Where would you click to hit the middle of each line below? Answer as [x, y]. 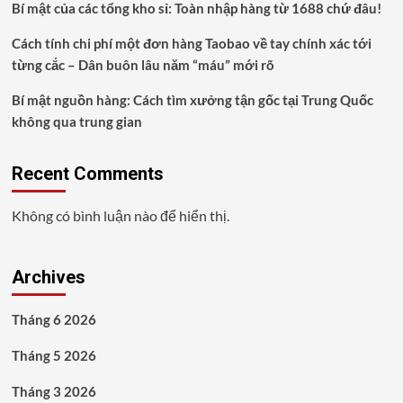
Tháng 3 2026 [54, 391]
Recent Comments [87, 173]
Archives [48, 277]
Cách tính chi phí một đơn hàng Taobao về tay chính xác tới [191, 43]
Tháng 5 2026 [54, 355]
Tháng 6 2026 [54, 319]
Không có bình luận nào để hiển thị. [120, 215]
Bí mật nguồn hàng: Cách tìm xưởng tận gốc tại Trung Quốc [192, 99]
